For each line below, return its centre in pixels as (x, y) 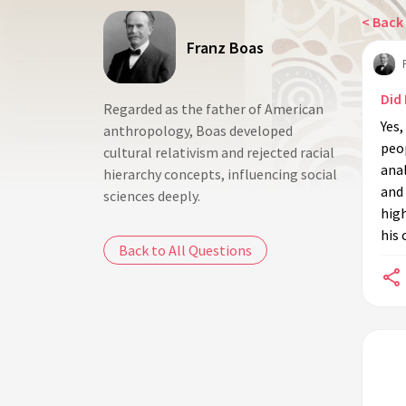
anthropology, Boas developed (198, 130)
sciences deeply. (152, 196)
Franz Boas (225, 47)
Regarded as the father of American (213, 109)
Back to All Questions (185, 250)
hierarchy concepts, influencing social (220, 174)
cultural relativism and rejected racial (219, 152)
